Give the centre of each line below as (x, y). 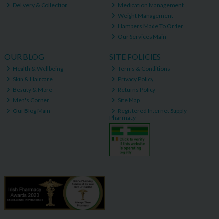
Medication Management (151, 5)
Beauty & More (32, 89)
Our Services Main (142, 37)
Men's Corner (31, 100)
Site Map (129, 100)
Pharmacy (122, 117)
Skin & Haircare (33, 79)
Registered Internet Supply (152, 110)
